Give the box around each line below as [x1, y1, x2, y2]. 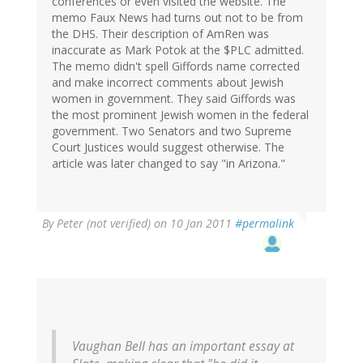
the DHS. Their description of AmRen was [52, 26, 269, 42]
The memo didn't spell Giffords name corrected [52, 58, 300, 75]
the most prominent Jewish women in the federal [52, 107, 309, 123]
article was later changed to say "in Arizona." [52, 156, 285, 172]
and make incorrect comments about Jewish [52, 75, 284, 91]
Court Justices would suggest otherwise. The [52, 139, 284, 156]
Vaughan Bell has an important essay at [72, 338, 294, 356]
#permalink [235, 216, 294, 232]
